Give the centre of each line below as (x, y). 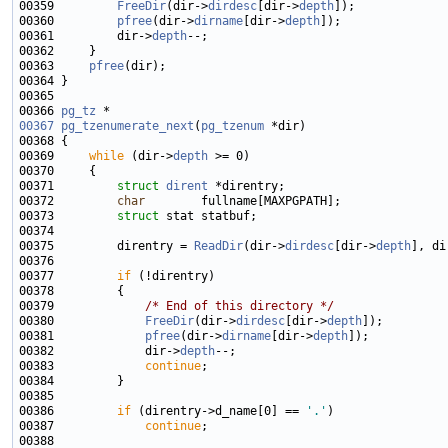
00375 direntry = (106, 246)
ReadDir (218, 246)
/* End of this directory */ (239, 306)
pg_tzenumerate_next (127, 126)
